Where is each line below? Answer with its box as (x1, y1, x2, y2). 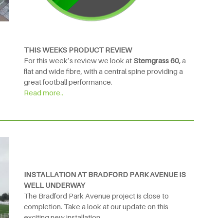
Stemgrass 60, (133, 55, 182, 65)
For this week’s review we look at (24, 55, 133, 65)
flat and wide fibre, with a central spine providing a (24, 66, 183, 75)
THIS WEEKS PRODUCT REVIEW (24, 45, 132, 54)
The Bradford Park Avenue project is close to (24, 191, 169, 200)
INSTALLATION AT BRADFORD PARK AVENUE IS (24, 170, 186, 179)
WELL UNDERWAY (24, 181, 85, 190)
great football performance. (24, 77, 112, 86)
